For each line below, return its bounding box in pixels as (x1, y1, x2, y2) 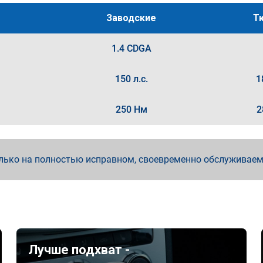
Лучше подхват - (28, 242, 130, 257)
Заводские (106, 12, 157, 23)
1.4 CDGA (111, 43, 151, 54)
